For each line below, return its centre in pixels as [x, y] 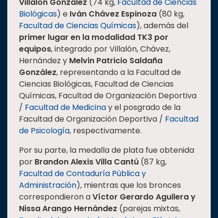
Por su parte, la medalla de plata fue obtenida [107, 150]
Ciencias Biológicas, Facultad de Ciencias [96, 84]
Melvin [82, 61]
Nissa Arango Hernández [68, 209]
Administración [48, 185]
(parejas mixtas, [149, 209]
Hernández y [44, 61]
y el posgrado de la [143, 108]
